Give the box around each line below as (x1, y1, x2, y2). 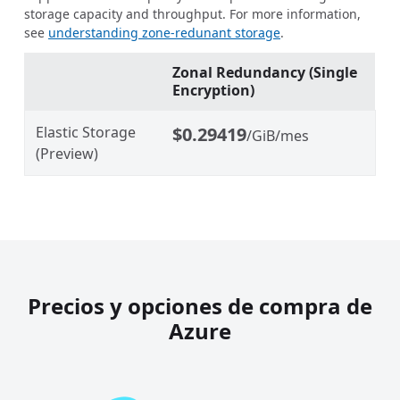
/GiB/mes (246, 125, 309, 146)
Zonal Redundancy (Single (172, 62, 357, 82)
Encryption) (172, 79, 254, 100)
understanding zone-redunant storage (48, 23, 280, 41)
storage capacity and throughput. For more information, (24, 4, 361, 22)
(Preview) (36, 143, 98, 163)
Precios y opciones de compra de (28, 290, 372, 321)
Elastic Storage (36, 121, 136, 142)
